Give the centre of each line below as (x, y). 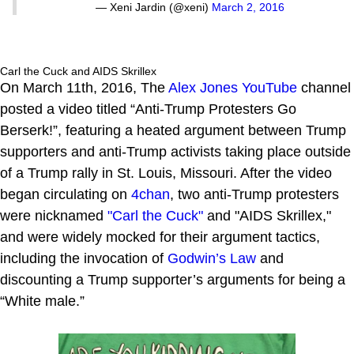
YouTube (269, 87)
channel (324, 87)
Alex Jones (203, 87)
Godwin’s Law (212, 258)
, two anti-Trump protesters (254, 194)
